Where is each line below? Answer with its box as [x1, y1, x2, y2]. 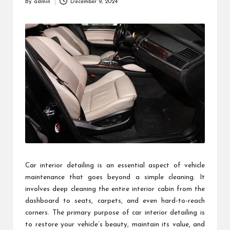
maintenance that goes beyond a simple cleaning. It [25, 174, 205, 181]
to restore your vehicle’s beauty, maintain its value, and [25, 221, 205, 228]
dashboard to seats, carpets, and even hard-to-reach [25, 197, 205, 204]
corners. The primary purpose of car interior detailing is [25, 209, 205, 216]
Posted [25, 3, 43, 9]
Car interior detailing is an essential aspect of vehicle [25, 162, 205, 169]
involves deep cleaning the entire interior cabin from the [25, 185, 205, 193]
